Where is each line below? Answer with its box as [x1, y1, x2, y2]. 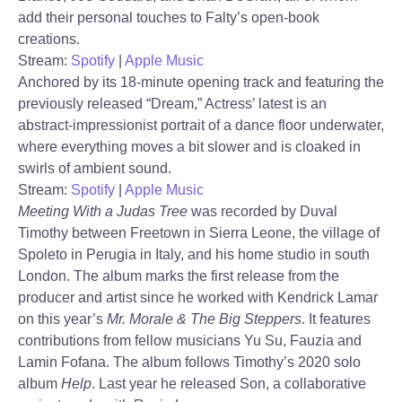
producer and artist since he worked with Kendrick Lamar [18, 290, 378, 305]
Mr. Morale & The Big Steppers [107, 311, 301, 327]
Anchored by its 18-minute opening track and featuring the [18, 74, 384, 90]
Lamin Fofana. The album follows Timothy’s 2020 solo [18, 354, 361, 370]
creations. [18, 31, 80, 47]
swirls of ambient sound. [18, 161, 171, 176]
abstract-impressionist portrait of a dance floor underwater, [18, 118, 384, 133]
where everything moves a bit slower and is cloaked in [18, 139, 361, 154]
